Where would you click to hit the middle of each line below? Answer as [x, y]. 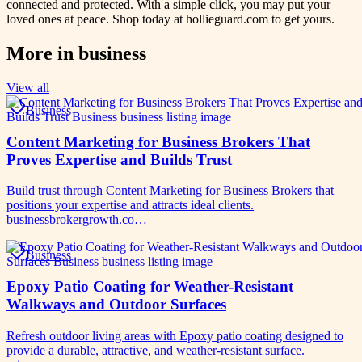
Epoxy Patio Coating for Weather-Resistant [150, 286]
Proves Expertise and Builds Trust [119, 159]
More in [42, 53]
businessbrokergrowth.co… [77, 220]
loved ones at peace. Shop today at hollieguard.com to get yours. [170, 19]
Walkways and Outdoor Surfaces [116, 304]
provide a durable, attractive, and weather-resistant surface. [156, 350]
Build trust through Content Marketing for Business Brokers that [170, 191]
